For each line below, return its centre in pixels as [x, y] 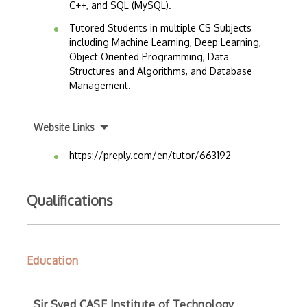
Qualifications [70, 200]
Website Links [64, 127]
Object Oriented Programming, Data [149, 57]
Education [53, 260]
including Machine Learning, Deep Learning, [165, 42]
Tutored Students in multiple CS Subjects [160, 28]
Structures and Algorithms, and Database [161, 71]
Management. [100, 85]
